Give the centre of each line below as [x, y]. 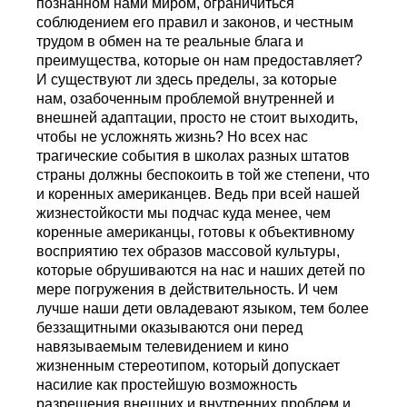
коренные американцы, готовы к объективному [196, 232]
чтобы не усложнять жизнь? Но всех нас [173, 136]
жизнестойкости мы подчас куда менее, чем [184, 213]
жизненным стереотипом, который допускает [189, 365]
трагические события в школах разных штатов [194, 155]
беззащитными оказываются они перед [170, 327]
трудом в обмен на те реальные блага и [170, 41]
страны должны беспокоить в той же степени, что [203, 174]
